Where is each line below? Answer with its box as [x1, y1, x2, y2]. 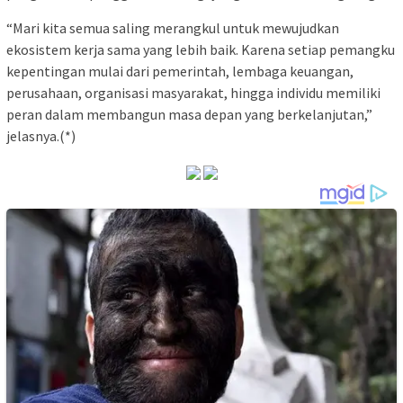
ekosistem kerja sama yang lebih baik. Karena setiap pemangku [6, 40, 395, 58]
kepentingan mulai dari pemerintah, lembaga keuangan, [6, 61, 354, 80]
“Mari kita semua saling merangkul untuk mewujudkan [6, 18, 339, 37]
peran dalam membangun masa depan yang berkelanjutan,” [6, 104, 372, 123]
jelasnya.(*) [6, 126, 76, 145]
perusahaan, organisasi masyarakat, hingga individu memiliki [6, 83, 381, 102]
